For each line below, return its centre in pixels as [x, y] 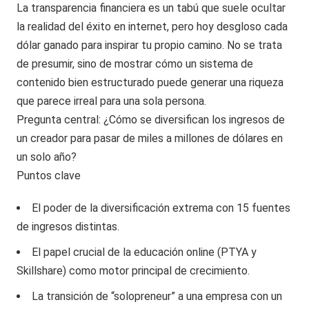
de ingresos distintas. [68, 226]
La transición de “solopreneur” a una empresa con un [157, 296]
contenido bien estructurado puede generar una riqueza [150, 82]
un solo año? [47, 157]
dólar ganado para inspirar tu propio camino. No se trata [150, 45]
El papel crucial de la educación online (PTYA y [144, 252]
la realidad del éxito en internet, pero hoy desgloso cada [152, 26]
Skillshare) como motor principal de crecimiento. [133, 270]
